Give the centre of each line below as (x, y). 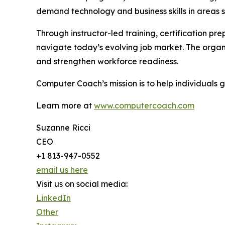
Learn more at (65, 106)
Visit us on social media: (82, 184)
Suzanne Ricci (63, 128)
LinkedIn (53, 198)
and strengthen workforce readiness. (107, 62)
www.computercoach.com (144, 106)
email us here (62, 170)
